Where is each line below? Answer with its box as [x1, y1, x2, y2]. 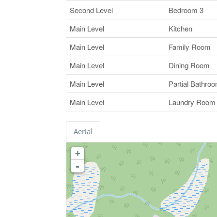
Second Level [69, 4, 113, 15]
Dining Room [168, 60, 210, 70]
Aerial [73, 126, 93, 136]
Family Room [168, 41, 211, 52]
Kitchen [168, 23, 192, 33]
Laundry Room [168, 96, 216, 107]
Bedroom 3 [168, 4, 203, 15]
